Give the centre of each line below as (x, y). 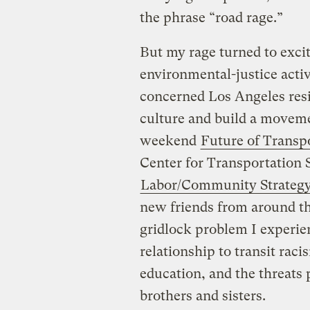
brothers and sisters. (202, 295)
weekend (170, 140)
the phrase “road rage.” (211, 17)
